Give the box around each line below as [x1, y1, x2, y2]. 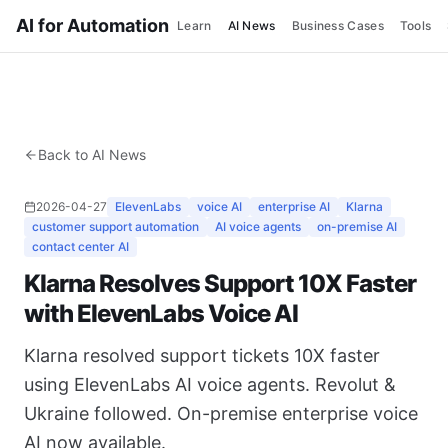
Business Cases [291, 18, 384, 33]
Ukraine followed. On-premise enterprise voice [24, 403, 418, 424]
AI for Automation [16, 15, 169, 36]
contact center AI [32, 239, 129, 254]
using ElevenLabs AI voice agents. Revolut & [24, 374, 396, 395]
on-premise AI [317, 219, 397, 234]
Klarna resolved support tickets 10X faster [24, 345, 380, 366]
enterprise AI [258, 199, 330, 214]
